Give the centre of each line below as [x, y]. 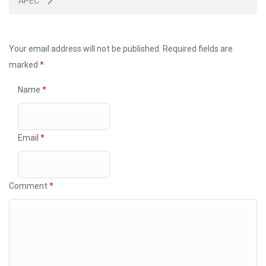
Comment [29, 186]
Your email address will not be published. [85, 48]
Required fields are [198, 48]
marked [24, 64]
